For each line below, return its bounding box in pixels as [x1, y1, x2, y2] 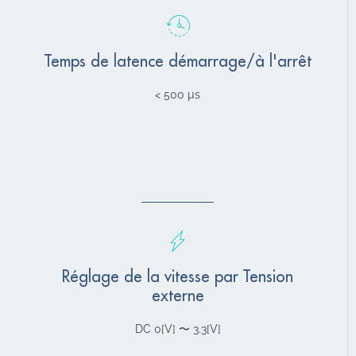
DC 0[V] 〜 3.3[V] [134, 322, 221, 335]
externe [151, 287, 204, 304]
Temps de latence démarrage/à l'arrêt [44, 52, 311, 70]
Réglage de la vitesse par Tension [62, 268, 293, 285]
